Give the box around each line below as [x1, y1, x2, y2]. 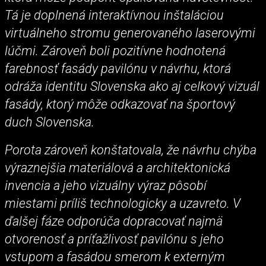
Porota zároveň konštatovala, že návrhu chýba [5, 142, 256, 157]
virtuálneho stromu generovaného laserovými [5, 25, 255, 40]
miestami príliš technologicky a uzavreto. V [5, 195, 240, 211]
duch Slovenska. [5, 114, 94, 129]
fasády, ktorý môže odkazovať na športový [5, 96, 235, 112]
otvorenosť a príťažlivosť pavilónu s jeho [5, 231, 224, 246]
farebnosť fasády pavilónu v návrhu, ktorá [5, 61, 231, 76]
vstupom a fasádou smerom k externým [5, 249, 225, 264]
